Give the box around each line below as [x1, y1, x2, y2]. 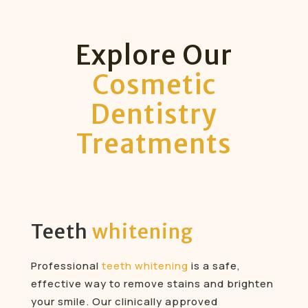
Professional [30, 258, 102, 274]
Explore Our [75, 39, 232, 72]
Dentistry [91, 98, 217, 131]
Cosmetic [91, 69, 216, 102]
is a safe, [188, 258, 241, 274]
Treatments [76, 128, 232, 161]
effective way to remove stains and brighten [30, 276, 274, 291]
